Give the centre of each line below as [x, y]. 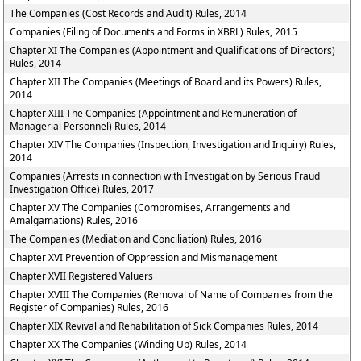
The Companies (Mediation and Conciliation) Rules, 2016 [136, 239]
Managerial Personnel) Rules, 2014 [88, 126]
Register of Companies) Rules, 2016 [89, 307]
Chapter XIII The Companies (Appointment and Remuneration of [154, 113]
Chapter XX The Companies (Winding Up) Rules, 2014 [129, 344]
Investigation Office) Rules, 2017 [82, 189]
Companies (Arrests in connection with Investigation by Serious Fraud [165, 176]
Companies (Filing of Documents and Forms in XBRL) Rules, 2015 [154, 32]
